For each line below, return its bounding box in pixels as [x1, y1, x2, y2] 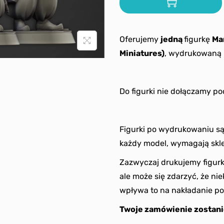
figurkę [184, 34, 212, 44]
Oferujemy [119, 34, 160, 44]
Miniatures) [119, 48, 164, 58]
